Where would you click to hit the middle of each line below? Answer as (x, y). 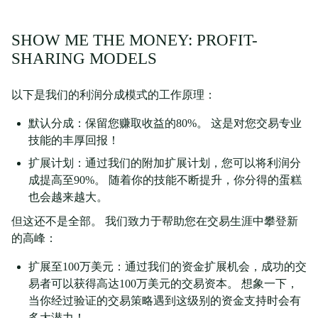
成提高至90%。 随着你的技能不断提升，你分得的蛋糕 (165, 180)
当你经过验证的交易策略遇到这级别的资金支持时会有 (165, 301)
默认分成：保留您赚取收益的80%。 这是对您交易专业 (165, 124)
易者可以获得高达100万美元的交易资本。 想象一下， (163, 284)
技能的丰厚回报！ (74, 141)
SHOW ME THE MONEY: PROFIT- (135, 40)
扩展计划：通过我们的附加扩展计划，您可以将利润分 (165, 163)
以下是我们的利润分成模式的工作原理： (114, 95)
